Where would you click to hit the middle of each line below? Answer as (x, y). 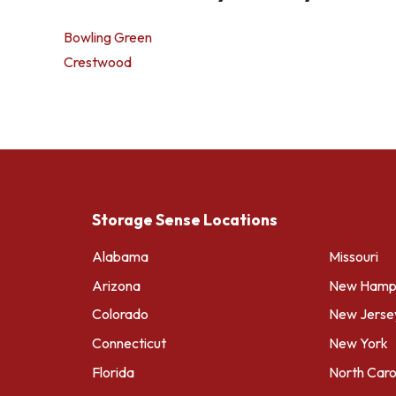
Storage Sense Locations (185, 220)
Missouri (354, 256)
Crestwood (98, 62)
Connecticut (129, 343)
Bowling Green (108, 37)
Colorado (120, 314)
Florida (113, 372)
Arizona (116, 285)
